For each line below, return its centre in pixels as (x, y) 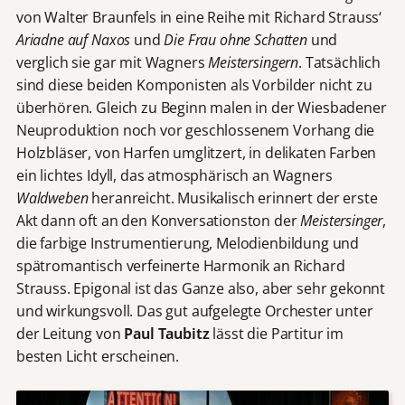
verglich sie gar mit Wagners (112, 62)
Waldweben (52, 198)
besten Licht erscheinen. (98, 356)
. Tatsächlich (339, 62)
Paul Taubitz (167, 333)
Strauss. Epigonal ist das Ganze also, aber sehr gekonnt (201, 288)
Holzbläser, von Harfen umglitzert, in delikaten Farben (196, 152)
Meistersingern (254, 62)
